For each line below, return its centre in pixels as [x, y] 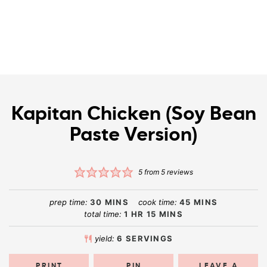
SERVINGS [149, 239]
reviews [179, 172]
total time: [104, 214]
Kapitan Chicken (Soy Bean [133, 115]
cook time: [159, 202]
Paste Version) [133, 136]
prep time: [69, 202]
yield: [106, 239]
